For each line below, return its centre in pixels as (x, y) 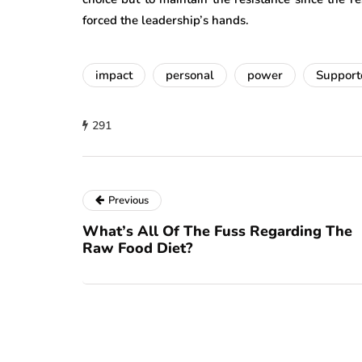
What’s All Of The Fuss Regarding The (217, 231)
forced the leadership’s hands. (166, 20)
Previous (128, 200)
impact (114, 75)
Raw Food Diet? (137, 248)
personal (190, 75)
